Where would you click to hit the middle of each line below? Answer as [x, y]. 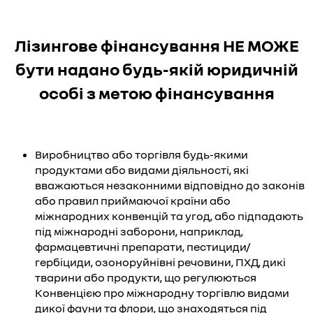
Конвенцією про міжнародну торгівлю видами [162, 293]
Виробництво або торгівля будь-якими [141, 154]
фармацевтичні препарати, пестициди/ [143, 247]
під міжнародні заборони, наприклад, [139, 231]
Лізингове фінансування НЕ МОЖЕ [156, 45]
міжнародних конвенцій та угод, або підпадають [169, 216]
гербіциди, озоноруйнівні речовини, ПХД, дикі [160, 262]
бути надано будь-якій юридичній [156, 69]
